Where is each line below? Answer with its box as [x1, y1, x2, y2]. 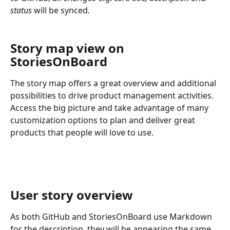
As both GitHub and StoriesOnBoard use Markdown [10, 211, 214, 223]
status [10, 4, 34, 16]
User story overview [10, 186, 133, 204]
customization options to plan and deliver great [10, 114, 197, 126]
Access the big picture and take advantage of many [10, 102, 210, 113]
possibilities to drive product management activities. [10, 89, 216, 101]
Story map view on [10, 39, 127, 56]
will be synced [34, 4, 88, 16]
